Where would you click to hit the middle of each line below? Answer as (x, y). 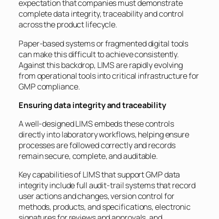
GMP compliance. (49, 86)
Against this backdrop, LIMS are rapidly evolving (101, 65)
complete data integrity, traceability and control (101, 14)
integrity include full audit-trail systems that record (107, 186)
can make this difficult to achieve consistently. (99, 54)
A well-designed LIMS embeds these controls (96, 124)
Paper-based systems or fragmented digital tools (104, 43)
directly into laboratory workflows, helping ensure (104, 135)
